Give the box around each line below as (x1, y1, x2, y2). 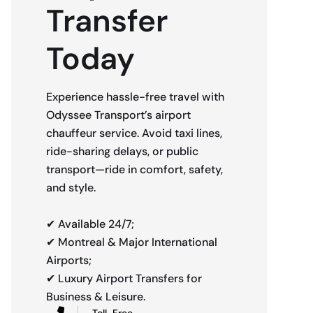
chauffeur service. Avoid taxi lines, (46, 125, 222, 140)
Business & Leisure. (46, 289, 145, 304)
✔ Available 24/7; (46, 216, 134, 231)
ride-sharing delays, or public (46, 143, 198, 159)
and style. (46, 180, 96, 195)
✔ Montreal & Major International (46, 234, 217, 249)
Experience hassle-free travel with (46, 89, 224, 104)
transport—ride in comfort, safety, (46, 161, 223, 177)
